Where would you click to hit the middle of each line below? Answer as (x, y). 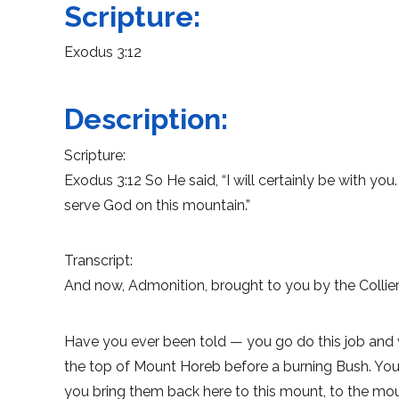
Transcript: (98, 261)
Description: (146, 119)
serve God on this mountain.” (157, 205)
